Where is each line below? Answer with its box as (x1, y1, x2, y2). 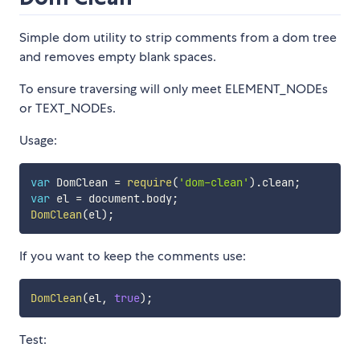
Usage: (19, 132, 57, 149)
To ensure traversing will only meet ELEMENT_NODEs (19, 80, 328, 98)
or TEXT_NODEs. (19, 100, 116, 117)
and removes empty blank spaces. (19, 48, 216, 66)
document (81, 191, 140, 207)
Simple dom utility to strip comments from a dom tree (19, 29, 337, 47)
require (126, 175, 172, 190)
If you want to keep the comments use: (19, 247, 246, 265)
